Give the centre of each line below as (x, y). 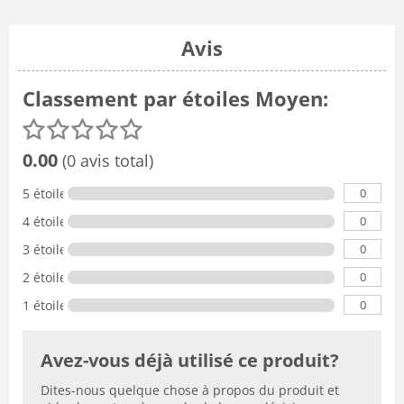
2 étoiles (48, 277)
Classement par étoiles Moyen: (175, 98)
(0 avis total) (106, 160)
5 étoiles (48, 193)
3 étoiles (48, 249)
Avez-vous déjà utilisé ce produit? (190, 360)
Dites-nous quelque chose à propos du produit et (190, 390)
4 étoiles (48, 221)
